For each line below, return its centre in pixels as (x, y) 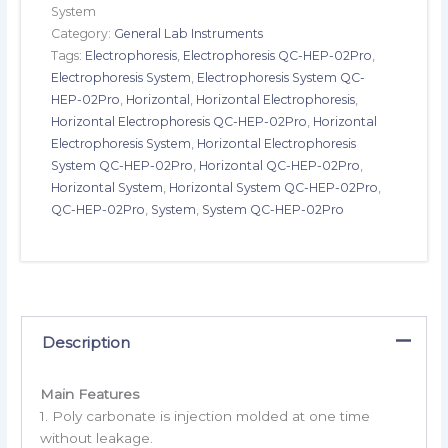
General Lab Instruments (189, 34)
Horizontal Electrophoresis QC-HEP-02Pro (179, 122)
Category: (83, 34)
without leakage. (96, 437)
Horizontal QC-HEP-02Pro (280, 166)
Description (85, 343)
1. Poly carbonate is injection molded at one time (204, 415)
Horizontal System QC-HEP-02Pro (274, 188)
